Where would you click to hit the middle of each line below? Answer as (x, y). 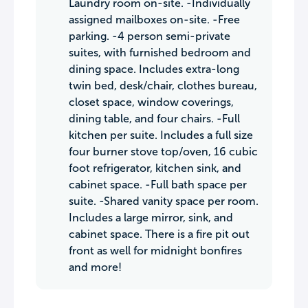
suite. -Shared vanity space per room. (164, 201)
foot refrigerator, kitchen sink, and (155, 168)
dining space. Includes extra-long (154, 69)
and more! (95, 267)
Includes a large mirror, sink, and (151, 218)
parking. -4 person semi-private (150, 36)
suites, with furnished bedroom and (160, 53)
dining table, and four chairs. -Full (154, 119)
